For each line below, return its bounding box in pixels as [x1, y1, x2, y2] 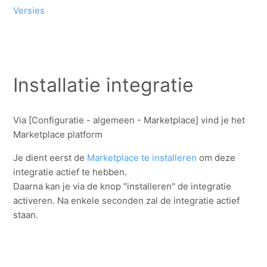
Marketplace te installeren [87, 151, 197, 163]
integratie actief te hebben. [13, 166, 128, 178]
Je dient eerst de [13, 151, 88, 163]
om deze [197, 151, 236, 163]
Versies [13, 4, 45, 16]
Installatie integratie [13, 73, 194, 97]
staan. [13, 209, 39, 221]
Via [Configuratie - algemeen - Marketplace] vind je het [13, 114, 246, 126]
